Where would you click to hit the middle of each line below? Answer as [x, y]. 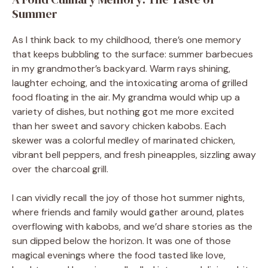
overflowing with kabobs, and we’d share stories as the [132, 226]
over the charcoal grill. [60, 169]
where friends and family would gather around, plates [128, 212]
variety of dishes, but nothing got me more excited [123, 111]
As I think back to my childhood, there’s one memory [127, 39]
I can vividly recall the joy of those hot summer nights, [128, 197]
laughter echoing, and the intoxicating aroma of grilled [130, 83]
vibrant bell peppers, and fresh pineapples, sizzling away [134, 154]
